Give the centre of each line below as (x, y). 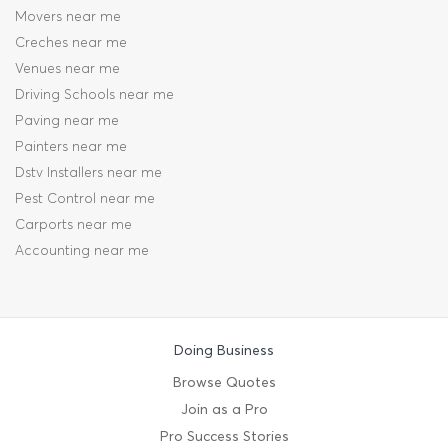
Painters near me (71, 147)
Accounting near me (82, 251)
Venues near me (67, 69)
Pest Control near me (85, 199)
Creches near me (71, 43)
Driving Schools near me (94, 95)
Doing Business (224, 351)
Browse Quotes (224, 383)
